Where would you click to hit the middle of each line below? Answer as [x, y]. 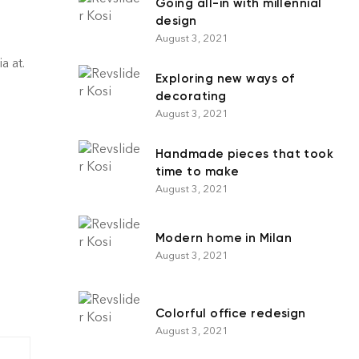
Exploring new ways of [225, 78]
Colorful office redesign [231, 313]
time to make [198, 171]
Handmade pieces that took [245, 153]
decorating [191, 96]
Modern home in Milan [224, 238]
